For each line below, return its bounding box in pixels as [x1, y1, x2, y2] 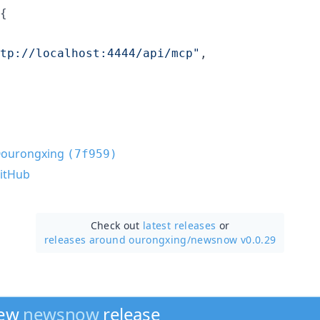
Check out [90, 218, 144, 232]
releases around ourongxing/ [44, 232, 191, 246]
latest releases [143, 218, 216, 232]
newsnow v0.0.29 [191, 232, 276, 246]
